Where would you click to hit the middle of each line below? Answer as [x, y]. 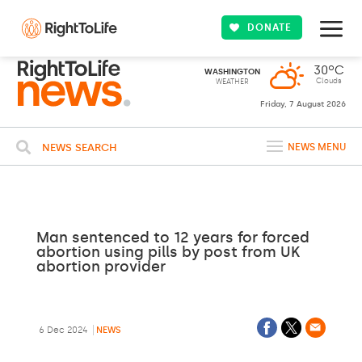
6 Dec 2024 [63, 330]
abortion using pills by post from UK [168, 252]
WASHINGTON [232, 72]
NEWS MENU [317, 147]
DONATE [270, 27]
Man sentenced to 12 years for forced [173, 238]
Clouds [328, 81]
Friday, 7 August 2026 [303, 104]
